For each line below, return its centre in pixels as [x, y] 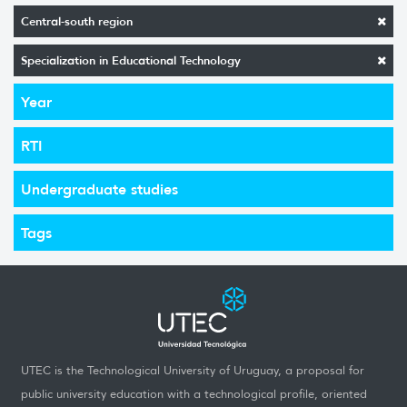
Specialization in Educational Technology [131, 60]
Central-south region [77, 21]
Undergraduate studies [99, 189]
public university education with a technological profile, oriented [194, 394]
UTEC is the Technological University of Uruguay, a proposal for [193, 371]
